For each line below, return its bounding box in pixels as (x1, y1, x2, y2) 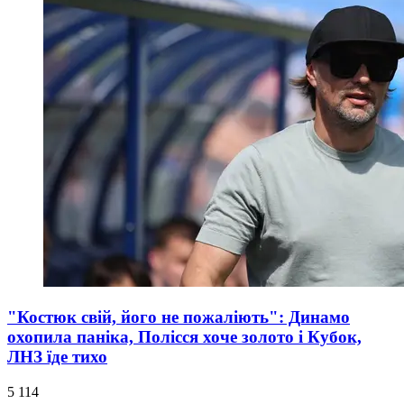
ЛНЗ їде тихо (7, 347, 107, 367)
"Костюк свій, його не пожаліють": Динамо (7, 308, 350, 327)
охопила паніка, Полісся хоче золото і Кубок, (7, 327, 362, 347)
